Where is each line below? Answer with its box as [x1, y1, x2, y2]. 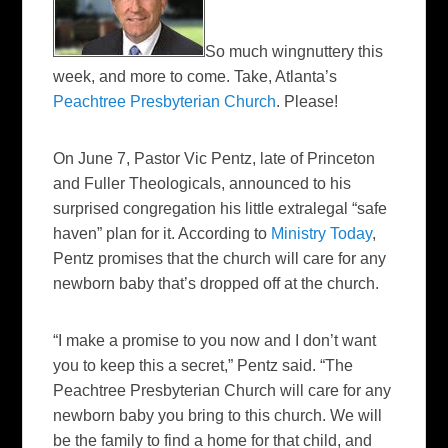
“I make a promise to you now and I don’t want [53, 331, 377, 349]
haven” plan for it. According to [53, 224, 272, 242]
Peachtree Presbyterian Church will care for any [53, 381, 392, 399]
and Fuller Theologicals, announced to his [53, 174, 352, 192]
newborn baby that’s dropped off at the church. [53, 274, 380, 292]
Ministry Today [271, 224, 373, 242]
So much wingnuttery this [205, 42, 384, 60]
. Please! [276, 92, 339, 110]
